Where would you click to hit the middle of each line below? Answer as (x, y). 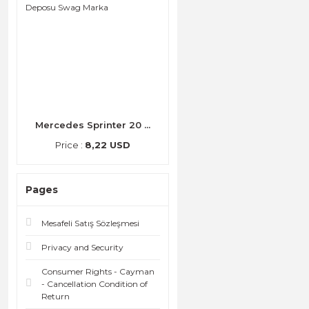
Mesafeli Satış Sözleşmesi (90, 223)
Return (56, 297)
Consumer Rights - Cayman (98, 272)
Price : (70, 145)
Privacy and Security (82, 248)
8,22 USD (107, 145)
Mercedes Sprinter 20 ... (92, 125)
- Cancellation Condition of (94, 284)
